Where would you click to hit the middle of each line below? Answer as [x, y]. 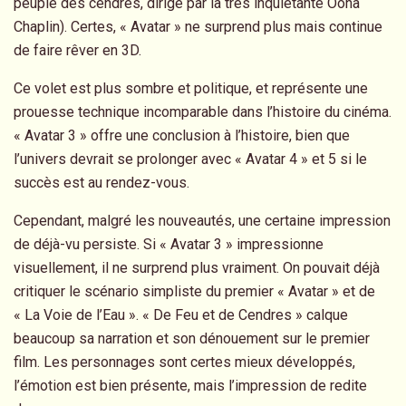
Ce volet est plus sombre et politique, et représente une [191, 89]
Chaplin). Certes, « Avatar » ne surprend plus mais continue [198, 27]
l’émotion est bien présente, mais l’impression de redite [190, 386]
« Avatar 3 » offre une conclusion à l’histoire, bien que [182, 136]
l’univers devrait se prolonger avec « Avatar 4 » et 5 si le [190, 159]
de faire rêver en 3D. [77, 51]
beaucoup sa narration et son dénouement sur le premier [192, 339]
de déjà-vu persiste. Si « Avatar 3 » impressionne [169, 245]
